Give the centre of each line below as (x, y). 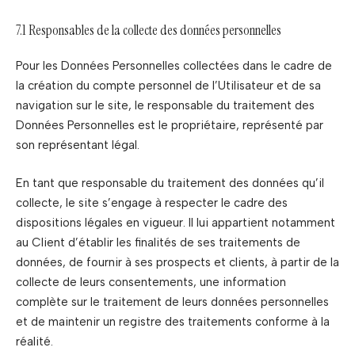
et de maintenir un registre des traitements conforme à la (173, 321)
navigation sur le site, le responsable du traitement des (165, 105)
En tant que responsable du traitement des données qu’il (170, 183)
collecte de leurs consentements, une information (151, 282)
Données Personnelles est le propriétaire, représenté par (170, 125)
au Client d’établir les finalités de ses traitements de (158, 242)
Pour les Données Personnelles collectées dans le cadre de (174, 66)
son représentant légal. (78, 145)
